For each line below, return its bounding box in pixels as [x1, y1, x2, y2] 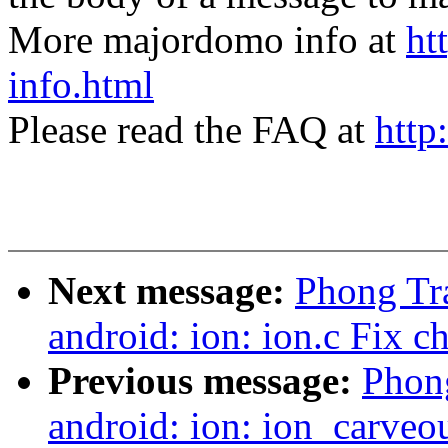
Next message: [48, 269, 295, 313]
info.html [8, 63, 154, 107]
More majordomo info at [8, 18, 406, 62]
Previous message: [48, 359, 362, 403]
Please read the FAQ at [8, 108, 375, 152]
